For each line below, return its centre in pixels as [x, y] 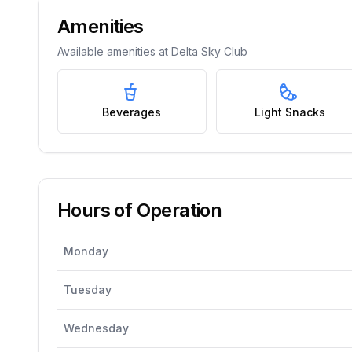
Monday [86, 251]
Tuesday [88, 290]
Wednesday [96, 328]
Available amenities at [114, 51]
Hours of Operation [140, 210]
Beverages [132, 112]
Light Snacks [290, 112]
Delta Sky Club [209, 51]
